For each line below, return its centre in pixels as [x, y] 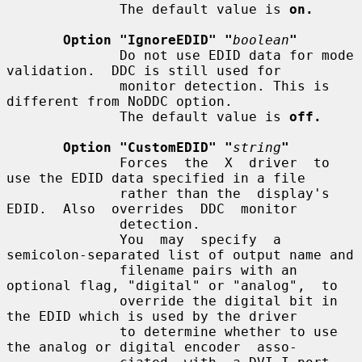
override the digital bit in [63, 301]
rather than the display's [63, 193]
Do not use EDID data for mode [63, 55]
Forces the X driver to [63, 162]
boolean [261, 40]
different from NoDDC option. [120, 101]
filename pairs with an [63, 270]
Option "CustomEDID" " [148, 147]
